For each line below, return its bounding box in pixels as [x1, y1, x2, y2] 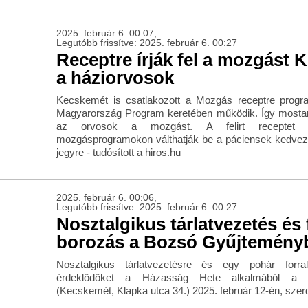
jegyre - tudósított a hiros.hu [56, 146, 181, 159]
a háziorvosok [56, 67, 174, 89]
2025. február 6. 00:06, [56, 192, 157, 203]
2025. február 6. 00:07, [56, 27, 157, 39]
